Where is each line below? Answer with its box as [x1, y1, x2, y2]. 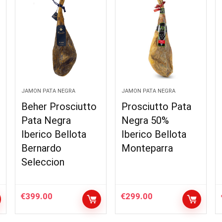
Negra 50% [121, 114, 169, 126]
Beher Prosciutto [21, 101, 97, 112]
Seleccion [21, 156, 64, 168]
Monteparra [121, 142, 173, 154]
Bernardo [21, 142, 61, 154]
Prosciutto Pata [121, 101, 192, 112]
